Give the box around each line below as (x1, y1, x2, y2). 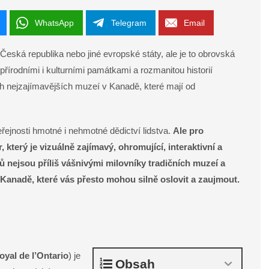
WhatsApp (35, 18, 74, 28)
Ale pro (173, 125, 204, 136)
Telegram (111, 18, 147, 28)
